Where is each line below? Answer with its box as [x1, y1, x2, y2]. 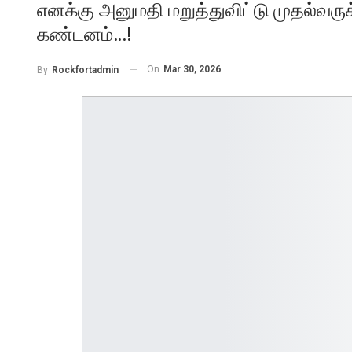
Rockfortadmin [52, 64, 119, 75]
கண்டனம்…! [37, 24, 131, 46]
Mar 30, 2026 [163, 64, 221, 75]
